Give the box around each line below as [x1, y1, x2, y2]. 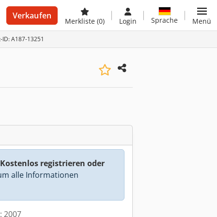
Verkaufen [12, 10, 51, 21]
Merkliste [65, 16, 97, 26]
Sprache [151, 15, 178, 25]
